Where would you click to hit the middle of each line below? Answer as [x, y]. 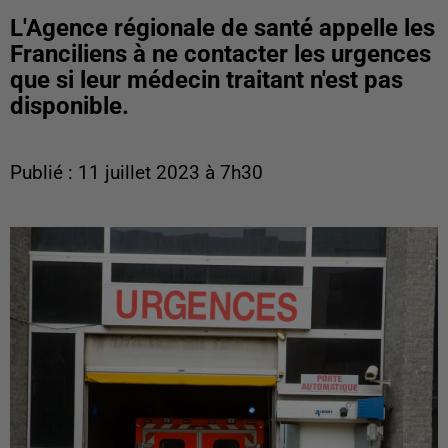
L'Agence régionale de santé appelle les [222, 28]
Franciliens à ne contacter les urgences [220, 54]
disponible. [69, 106]
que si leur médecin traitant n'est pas [206, 80]
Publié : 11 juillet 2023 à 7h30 [136, 173]
